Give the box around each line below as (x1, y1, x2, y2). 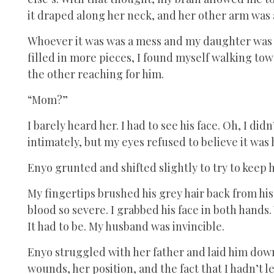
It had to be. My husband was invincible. (28, 218, 224, 234)
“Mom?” (28, 92, 68, 107)
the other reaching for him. (28, 66, 164, 81)
